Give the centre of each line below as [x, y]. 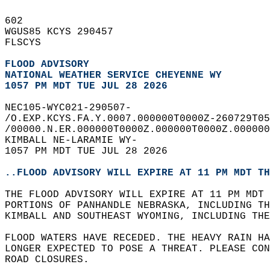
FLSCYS [29, 43]
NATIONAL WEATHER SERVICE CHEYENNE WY [113, 75]
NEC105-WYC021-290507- [74, 108]
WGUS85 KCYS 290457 [65, 32]
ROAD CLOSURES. [53, 260]
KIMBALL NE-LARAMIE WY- [77, 140]
